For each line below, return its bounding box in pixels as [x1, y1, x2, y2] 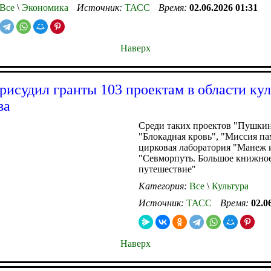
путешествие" [139, 163, 196, 174]
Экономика [19, 2, 68, 13]
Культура [209, 180, 249, 191]
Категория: [139, 180, 189, 191]
